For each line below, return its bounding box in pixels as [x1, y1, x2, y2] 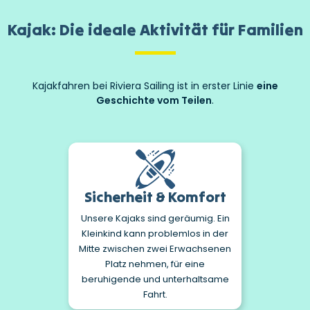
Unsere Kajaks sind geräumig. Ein [80, 212, 230, 226]
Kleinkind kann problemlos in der [82, 227, 228, 241]
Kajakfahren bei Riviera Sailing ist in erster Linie [32, 79, 257, 93]
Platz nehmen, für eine [105, 257, 205, 271]
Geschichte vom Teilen [96, 93, 212, 108]
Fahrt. [143, 288, 167, 302]
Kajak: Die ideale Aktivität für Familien [7, 19, 303, 40]
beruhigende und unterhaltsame [81, 273, 229, 286]
